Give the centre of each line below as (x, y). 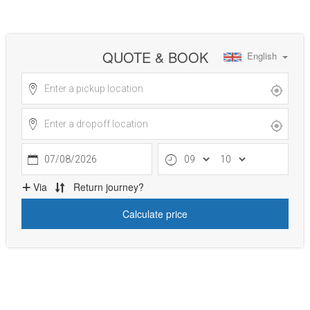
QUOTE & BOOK (155, 57)
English (262, 56)
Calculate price (155, 214)
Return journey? (109, 187)
